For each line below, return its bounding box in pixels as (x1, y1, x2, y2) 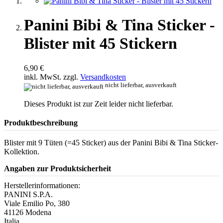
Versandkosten (80, 72, 126, 81)
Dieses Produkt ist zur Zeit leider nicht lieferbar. (24, 99, 173, 108)
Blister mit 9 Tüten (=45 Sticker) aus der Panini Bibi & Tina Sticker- (4, 138, 218, 147)
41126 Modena (4, 208, 51, 217)
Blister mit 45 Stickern (24, 34, 177, 53)
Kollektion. (4, 147, 39, 156)
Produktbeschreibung (4, 118, 78, 127)
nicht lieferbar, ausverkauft (105, 81, 177, 89)
